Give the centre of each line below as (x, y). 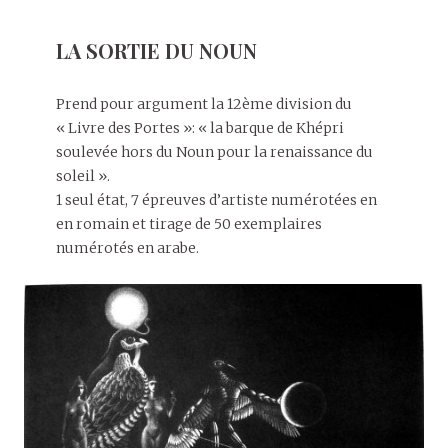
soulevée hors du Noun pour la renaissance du (214, 151)
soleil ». (83, 175)
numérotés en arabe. (127, 247)
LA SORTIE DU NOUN (156, 50)
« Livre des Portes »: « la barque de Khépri (200, 127)
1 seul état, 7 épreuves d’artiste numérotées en (216, 199)
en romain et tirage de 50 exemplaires (189, 223)
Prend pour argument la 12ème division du (204, 103)
